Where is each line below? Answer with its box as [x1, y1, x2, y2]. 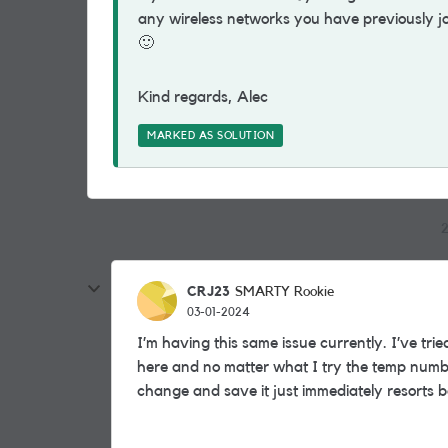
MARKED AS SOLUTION [147, 130, 274, 141]
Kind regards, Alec [138, 89, 272, 105]
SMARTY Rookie [235, 285, 334, 299]
